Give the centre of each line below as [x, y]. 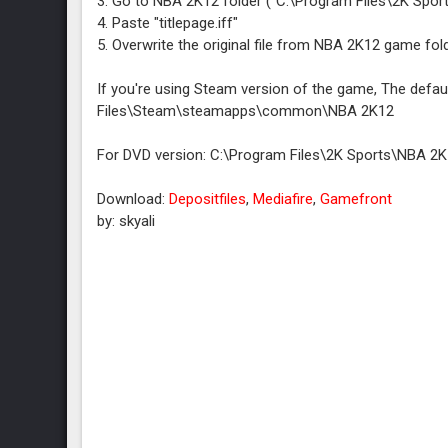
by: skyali [126, 221]
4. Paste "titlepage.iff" [168, 23]
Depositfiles [208, 199]
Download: [133, 199]
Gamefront [356, 199]
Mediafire [283, 199]
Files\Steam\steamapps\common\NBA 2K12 [246, 111]
